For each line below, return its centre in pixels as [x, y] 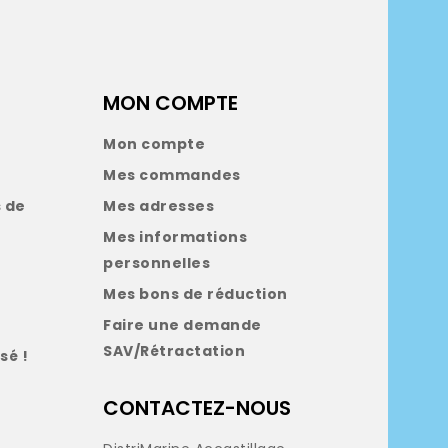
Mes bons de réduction [195, 293]
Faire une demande [182, 324]
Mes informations [175, 236]
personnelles [156, 262]
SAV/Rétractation [174, 350]
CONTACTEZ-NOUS [197, 407]
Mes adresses [158, 205]
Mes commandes [172, 174]
